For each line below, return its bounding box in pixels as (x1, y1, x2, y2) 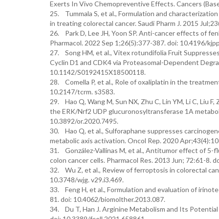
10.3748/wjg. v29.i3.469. (50, 175, 124, 184)
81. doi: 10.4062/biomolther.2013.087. (50, 195, 165, 203)
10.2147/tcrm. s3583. (50, 88, 115, 96)
